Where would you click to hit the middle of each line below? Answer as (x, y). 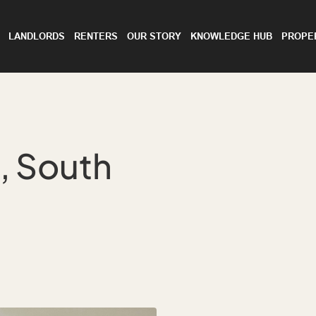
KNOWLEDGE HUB (231, 36)
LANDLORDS (37, 36)
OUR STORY (154, 36)
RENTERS (96, 36)
